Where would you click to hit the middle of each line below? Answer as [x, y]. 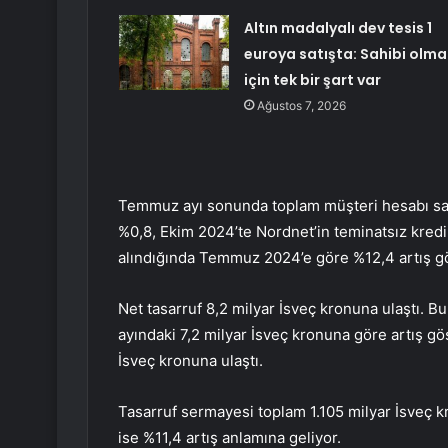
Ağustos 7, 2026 [301, 106]
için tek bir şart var [312, 80]
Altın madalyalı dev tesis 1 [337, 28]
